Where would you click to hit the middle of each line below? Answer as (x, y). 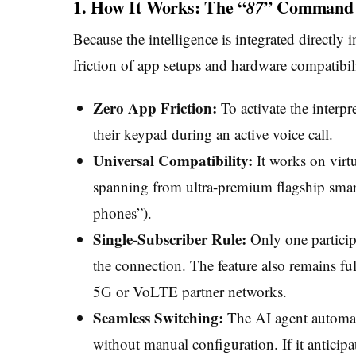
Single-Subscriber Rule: (169, 239)
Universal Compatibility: (172, 161)
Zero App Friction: (155, 108)
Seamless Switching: (158, 318)
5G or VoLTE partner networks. (190, 292)
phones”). (122, 213)
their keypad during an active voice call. (213, 134)
